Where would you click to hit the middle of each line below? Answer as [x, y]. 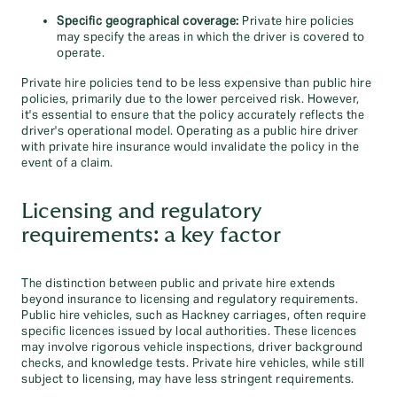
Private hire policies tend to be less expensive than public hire [196, 83]
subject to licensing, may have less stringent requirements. [188, 379]
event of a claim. [67, 163]
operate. [81, 53]
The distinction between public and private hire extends [179, 284]
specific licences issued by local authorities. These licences [189, 331]
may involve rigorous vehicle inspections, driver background [192, 347]
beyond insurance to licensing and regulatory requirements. [190, 300]
